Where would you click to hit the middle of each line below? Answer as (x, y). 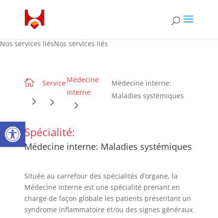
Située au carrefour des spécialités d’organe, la (101, 176)
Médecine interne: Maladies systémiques (108, 146)
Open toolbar (31, 126)
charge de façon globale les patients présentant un (108, 198)
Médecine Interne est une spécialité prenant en (102, 187)
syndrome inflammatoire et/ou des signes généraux (109, 209)
